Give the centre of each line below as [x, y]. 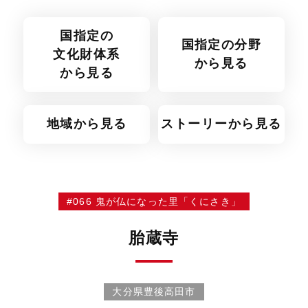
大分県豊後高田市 [154, 292]
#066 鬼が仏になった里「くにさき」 [154, 202]
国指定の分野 [221, 45]
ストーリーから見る [221, 124]
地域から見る [87, 124]
